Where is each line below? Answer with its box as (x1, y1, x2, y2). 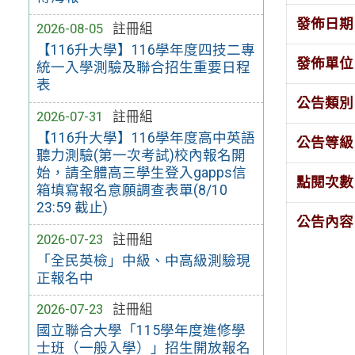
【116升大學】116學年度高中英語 (36, 129, 255, 146)
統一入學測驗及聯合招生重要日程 (36, 59, 250, 76)
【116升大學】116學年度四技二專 (36, 42, 255, 59)
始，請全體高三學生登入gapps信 (36, 164, 246, 181)
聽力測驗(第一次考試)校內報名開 (36, 147, 246, 163)
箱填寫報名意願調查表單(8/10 (36, 181, 227, 198)
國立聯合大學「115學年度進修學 (36, 323, 246, 339)
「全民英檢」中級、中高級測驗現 (36, 252, 250, 269)
